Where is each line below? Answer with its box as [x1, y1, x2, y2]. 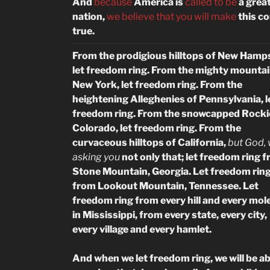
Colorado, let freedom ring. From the [72, 122, 241, 134]
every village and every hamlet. [72, 224, 212, 235]
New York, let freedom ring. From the [72, 79, 242, 90]
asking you [72, 151, 122, 163]
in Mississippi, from [72, 209, 163, 221]
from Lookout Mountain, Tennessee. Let [72, 180, 259, 192]
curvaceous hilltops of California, [72, 137, 228, 148]
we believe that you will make [107, 11, 236, 22]
